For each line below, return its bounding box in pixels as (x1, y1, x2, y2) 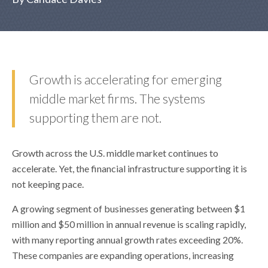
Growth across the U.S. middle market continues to (12, 147, 218, 159)
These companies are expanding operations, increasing (12, 249, 234, 261)
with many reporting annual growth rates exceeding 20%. (12, 234, 243, 245)
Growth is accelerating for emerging (29, 72, 222, 87)
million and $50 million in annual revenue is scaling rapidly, (12, 218, 246, 230)
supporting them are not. (29, 110, 162, 125)
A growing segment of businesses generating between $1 (12, 203, 245, 214)
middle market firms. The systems (29, 91, 205, 106)
